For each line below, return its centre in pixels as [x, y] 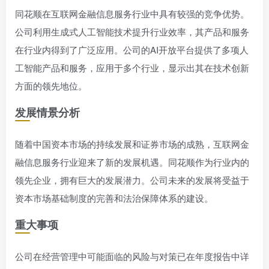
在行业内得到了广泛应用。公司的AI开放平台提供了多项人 [132, 50]
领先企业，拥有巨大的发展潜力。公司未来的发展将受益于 [132, 180]
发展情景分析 [47, 112]
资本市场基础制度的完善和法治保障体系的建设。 [114, 198]
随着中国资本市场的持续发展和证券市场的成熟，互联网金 [132, 144]
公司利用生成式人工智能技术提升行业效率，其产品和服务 [132, 32]
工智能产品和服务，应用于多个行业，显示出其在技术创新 [132, 68]
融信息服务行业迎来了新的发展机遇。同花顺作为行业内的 [132, 162]
